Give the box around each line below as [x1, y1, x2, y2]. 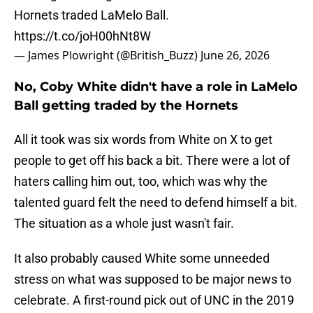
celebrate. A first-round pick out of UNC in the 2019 [14, 293, 294, 308]
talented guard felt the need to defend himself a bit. [14, 195, 298, 210]
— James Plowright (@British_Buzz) [14, 48, 201, 64]
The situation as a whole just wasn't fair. [14, 216, 234, 231]
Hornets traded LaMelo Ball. [14, 8, 169, 23]
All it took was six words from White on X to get [14, 132, 272, 147]
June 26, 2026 [201, 48, 270, 64]
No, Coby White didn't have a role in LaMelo [14, 79, 298, 95]
